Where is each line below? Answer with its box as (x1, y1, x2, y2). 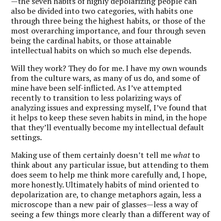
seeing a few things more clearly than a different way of (11, 208, 210, 220)
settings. (11, 131, 42, 143)
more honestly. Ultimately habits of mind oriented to (11, 179, 199, 190)
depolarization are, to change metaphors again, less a (11, 188, 202, 200)
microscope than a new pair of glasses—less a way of (11, 198, 198, 210)
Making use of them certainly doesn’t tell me (11, 149, 174, 160)
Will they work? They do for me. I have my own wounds (11, 62, 207, 74)
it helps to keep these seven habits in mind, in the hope (11, 111, 207, 123)
